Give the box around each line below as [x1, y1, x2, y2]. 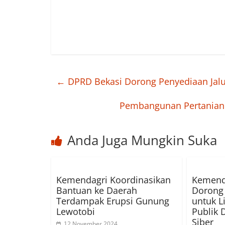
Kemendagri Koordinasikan [56, 174, 171, 186]
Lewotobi [56, 205, 95, 218]
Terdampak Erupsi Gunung [56, 195, 169, 207]
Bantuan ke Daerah [56, 184, 137, 197]
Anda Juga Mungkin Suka [67, 131, 217, 150]
